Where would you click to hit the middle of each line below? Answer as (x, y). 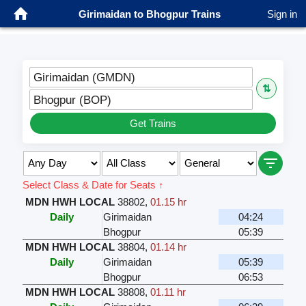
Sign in (282, 14)
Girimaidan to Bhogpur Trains (150, 14)
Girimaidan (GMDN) (84, 77)
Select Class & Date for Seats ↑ (93, 184)
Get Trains (153, 123)
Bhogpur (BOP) (72, 99)
